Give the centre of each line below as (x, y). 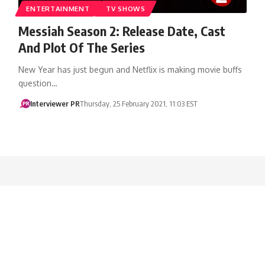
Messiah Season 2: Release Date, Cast (122, 30)
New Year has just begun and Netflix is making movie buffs (130, 69)
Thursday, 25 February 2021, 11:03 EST (139, 103)
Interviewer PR (55, 103)
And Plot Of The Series (81, 47)
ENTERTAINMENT (58, 8)
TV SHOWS (126, 8)
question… (38, 83)
